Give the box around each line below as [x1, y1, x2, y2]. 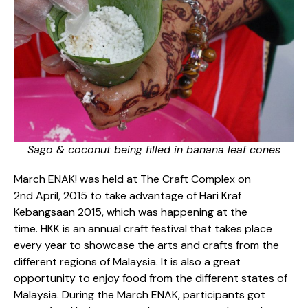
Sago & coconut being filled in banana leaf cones [27, 142, 280, 157]
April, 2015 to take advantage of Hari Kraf [36, 188, 241, 203]
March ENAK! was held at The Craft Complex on [14, 171, 251, 186]
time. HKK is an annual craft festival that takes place [14, 221, 272, 236]
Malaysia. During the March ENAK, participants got [14, 287, 265, 302]
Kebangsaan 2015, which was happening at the [14, 204, 247, 219]
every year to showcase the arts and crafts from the [14, 237, 279, 252]
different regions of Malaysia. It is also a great [14, 254, 241, 269]
